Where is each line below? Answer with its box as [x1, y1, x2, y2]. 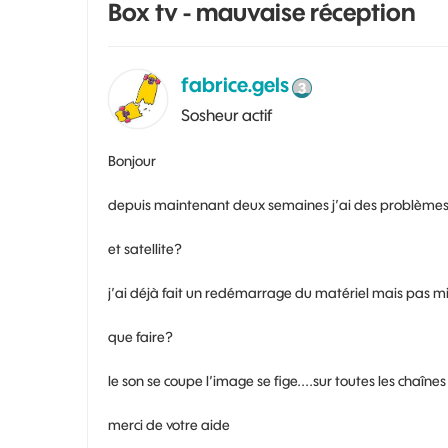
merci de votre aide [108, 416, 230, 434]
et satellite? [108, 240, 182, 258]
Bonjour [108, 152, 156, 170]
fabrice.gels [181, 72, 289, 97]
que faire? [108, 328, 173, 346]
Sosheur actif [181, 105, 272, 125]
